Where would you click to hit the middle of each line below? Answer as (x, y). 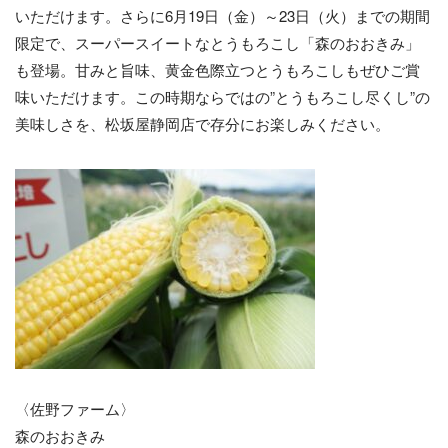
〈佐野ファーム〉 (75, 408)
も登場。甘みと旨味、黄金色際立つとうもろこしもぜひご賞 (217, 69)
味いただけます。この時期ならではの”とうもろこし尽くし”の (222, 96)
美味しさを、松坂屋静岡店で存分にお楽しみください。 (202, 123)
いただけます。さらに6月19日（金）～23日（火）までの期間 (222, 15)
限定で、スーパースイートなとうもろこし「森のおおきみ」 (217, 42)
